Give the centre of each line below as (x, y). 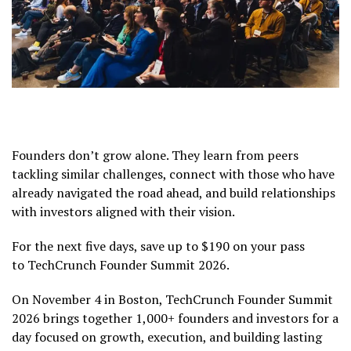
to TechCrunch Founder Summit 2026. (121, 264)
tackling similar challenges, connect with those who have (173, 174)
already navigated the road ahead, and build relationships (174, 192)
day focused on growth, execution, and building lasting (167, 337)
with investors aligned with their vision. (123, 211)
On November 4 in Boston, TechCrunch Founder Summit (172, 299)
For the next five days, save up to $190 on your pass (158, 246)
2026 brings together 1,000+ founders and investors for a (175, 318)
